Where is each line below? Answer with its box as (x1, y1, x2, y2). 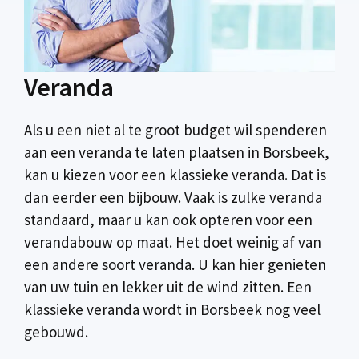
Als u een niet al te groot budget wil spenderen (24, 119, 327, 139)
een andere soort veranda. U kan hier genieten (24, 254, 326, 274)
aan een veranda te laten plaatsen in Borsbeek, (24, 142, 329, 162)
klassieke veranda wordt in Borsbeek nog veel (24, 299, 321, 319)
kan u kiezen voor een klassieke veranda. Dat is (24, 164, 326, 184)
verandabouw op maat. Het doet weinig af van (24, 232, 321, 252)
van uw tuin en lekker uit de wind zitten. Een (24, 276, 312, 296)
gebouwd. (24, 321, 88, 341)
